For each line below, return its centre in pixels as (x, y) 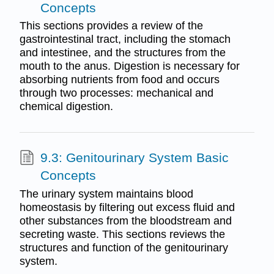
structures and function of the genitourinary (124, 247)
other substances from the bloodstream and (125, 220)
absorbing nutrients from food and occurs (119, 80)
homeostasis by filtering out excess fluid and (127, 207)
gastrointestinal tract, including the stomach (125, 39)
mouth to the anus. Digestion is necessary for (129, 66)
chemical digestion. (66, 107)
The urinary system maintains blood (106, 194)
